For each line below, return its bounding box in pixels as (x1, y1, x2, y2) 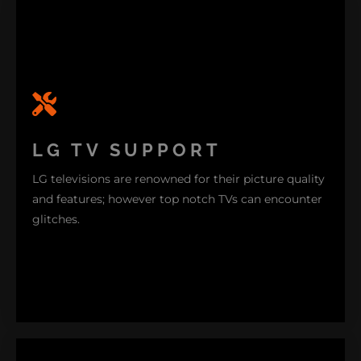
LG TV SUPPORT (32, 139, 222, 161)
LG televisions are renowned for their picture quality (32, 172, 325, 187)
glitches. (32, 212, 80, 227)
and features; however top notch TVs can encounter (32, 192, 322, 207)
